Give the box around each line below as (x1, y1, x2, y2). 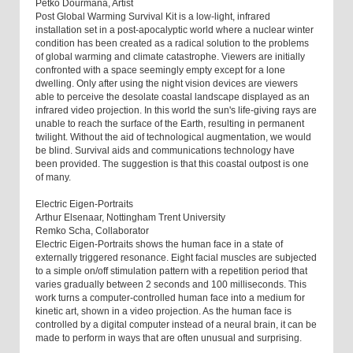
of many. (35, 172, 71, 184)
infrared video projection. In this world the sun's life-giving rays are (35, 105, 317, 117)
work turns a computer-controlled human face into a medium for (35, 292, 305, 304)
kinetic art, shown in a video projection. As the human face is (35, 306, 292, 318)
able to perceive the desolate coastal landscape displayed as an (35, 91, 310, 103)
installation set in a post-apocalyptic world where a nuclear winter (35, 24, 314, 36)
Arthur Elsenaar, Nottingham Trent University (35, 212, 225, 224)
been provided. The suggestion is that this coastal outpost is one (35, 158, 309, 170)
